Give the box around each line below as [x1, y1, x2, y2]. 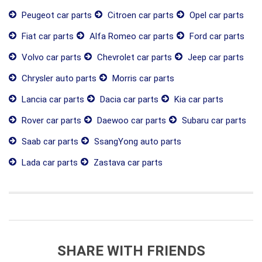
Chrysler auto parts [19, 73, 96, 84]
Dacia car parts [98, 94, 158, 105]
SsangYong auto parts [92, 136, 181, 147]
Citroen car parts [105, 10, 174, 20]
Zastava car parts [91, 157, 163, 168]
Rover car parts [19, 115, 81, 126]
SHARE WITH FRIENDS [57, 243, 205, 259]
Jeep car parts [185, 52, 244, 63]
